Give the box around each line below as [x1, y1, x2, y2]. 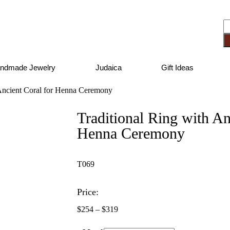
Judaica [95, 63, 122, 72]
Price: [77, 187, 99, 197]
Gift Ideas [161, 63, 194, 72]
